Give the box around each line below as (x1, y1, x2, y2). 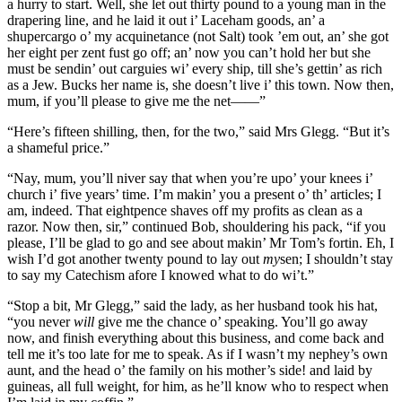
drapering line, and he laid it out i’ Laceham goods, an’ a (7, 12, 325, 28)
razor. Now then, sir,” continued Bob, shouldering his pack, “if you (7, 218, 386, 234)
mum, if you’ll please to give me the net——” (7, 92, 266, 109)
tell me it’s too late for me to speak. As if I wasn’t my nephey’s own (7, 345, 388, 362)
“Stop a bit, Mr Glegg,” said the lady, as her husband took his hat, (7, 297, 378, 313)
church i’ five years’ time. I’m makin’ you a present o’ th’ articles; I (7, 186, 381, 202)
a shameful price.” (7, 139, 109, 155)
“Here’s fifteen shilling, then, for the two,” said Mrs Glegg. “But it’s (7, 123, 389, 139)
